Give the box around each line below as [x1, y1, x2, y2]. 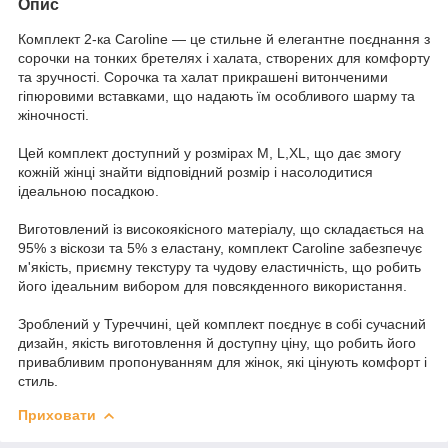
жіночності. [18, 106, 89, 123]
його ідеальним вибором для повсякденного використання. [18, 277, 407, 294]
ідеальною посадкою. [18, 182, 159, 199]
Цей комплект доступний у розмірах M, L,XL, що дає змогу [18, 144, 401, 161]
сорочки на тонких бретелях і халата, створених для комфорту [18, 49, 430, 66]
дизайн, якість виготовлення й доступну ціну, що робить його [18, 334, 416, 351]
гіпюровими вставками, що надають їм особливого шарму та [18, 87, 415, 104]
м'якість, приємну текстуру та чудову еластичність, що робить [18, 258, 421, 275]
